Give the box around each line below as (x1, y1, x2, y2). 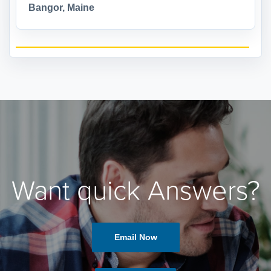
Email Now (114, 232, 157, 243)
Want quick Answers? (11, 175, 260, 208)
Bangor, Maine (28, 2, 94, 13)
